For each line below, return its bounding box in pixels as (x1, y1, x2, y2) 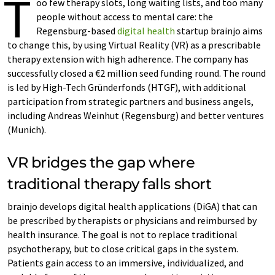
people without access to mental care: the (36, 10, 213, 23)
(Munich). (7, 123, 46, 136)
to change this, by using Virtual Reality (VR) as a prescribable (7, 39, 261, 51)
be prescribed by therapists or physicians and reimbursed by (7, 214, 257, 227)
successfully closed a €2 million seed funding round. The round (7, 67, 266, 79)
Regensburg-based (36, 25, 117, 37)
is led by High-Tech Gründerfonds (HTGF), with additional (7, 81, 246, 93)
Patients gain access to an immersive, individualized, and (7, 257, 244, 269)
